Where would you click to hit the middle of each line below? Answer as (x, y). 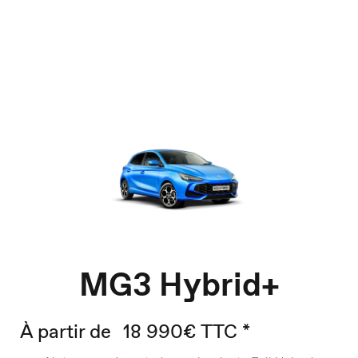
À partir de (66, 332)
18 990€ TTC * (187, 332)
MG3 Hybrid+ (179, 284)
